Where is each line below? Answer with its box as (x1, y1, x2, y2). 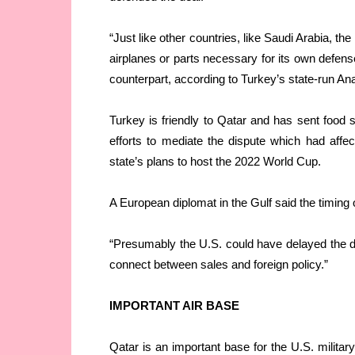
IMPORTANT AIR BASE (109, 299, 239, 313)
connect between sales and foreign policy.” (109, 258, 328, 272)
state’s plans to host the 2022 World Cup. (109, 155, 321, 169)
